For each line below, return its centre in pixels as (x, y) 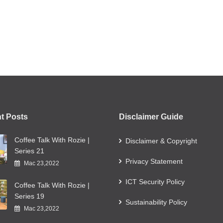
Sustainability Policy (156, 202)
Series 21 (29, 151)
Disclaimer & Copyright (161, 141)
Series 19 (29, 196)
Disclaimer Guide (151, 117)
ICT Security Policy (155, 182)
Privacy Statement (154, 162)
